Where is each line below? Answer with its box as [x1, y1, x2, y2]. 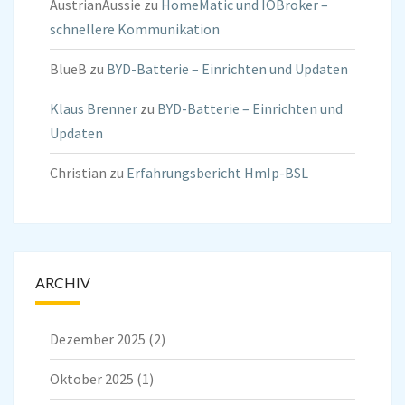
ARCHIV [35, 274, 90, 292]
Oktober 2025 [50, 370, 134, 389]
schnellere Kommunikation [50, 20, 220, 39]
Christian [50, 164, 107, 183]
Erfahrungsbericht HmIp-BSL [127, 164, 308, 183]
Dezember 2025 [50, 330, 146, 349]
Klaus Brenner [50, 99, 137, 118]
